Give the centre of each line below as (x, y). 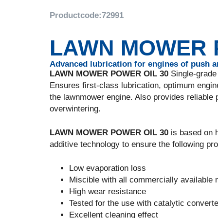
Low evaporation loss (108, 168)
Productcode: (76, 15)
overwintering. (75, 109)
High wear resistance (108, 191)
